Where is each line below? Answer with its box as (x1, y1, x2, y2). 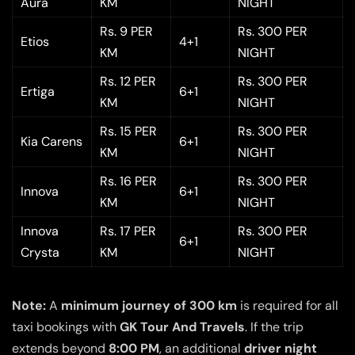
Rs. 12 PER (100, 73, 156, 90)
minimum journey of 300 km (61, 297, 237, 315)
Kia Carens (21, 133, 82, 151)
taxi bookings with (12, 319, 120, 336)
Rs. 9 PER (100, 23, 153, 40)
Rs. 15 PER (100, 123, 157, 140)
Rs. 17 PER (100, 223, 156, 240)
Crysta (21, 244, 59, 261)
